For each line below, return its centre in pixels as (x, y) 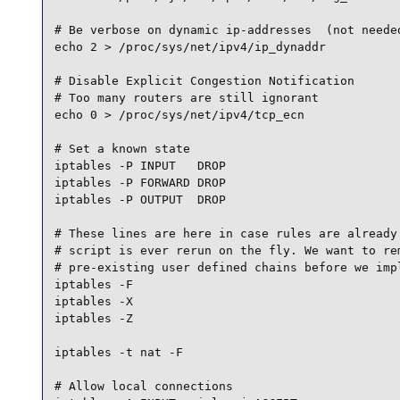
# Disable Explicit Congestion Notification (204, 81)
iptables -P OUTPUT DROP (140, 200)
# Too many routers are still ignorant (186, 98)
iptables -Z (93, 319)
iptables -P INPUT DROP (140, 166)
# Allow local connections (143, 387)
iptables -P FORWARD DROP (140, 183)
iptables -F (93, 285)
